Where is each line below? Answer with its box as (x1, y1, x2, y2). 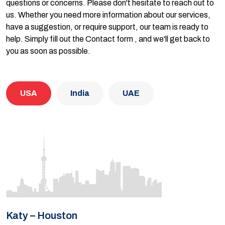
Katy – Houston (6, 210, 77, 221)
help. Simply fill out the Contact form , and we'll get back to (6, 35, 210, 43)
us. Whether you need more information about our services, (6, 11, 210, 19)
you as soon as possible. (6, 47, 90, 55)
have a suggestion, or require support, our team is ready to (6, 23, 208, 31)
